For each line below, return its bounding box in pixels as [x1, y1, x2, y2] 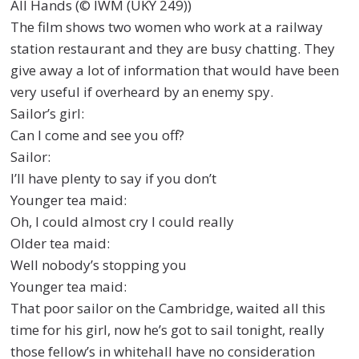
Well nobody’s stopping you [10, 256, 188, 275]
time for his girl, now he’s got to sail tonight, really [10, 321, 325, 340]
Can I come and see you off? [10, 126, 185, 145]
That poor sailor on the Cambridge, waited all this [10, 299, 326, 318]
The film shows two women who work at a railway [10, 18, 324, 37]
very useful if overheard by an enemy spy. [10, 83, 274, 102]
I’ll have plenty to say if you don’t [10, 169, 217, 188]
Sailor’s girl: [10, 104, 85, 123]
